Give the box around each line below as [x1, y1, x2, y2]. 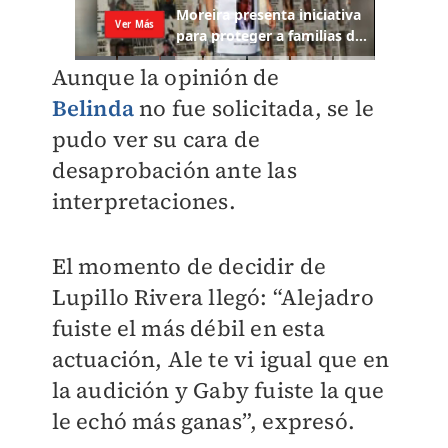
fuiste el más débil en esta [51, 313, 325, 344]
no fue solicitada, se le [139, 93, 374, 124]
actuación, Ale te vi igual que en [51, 344, 390, 375]
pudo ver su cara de [51, 124, 261, 155]
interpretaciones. [51, 186, 236, 217]
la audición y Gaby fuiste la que [51, 375, 384, 406]
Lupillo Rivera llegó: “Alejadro [51, 282, 374, 313]
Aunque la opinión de [51, 62, 280, 93]
